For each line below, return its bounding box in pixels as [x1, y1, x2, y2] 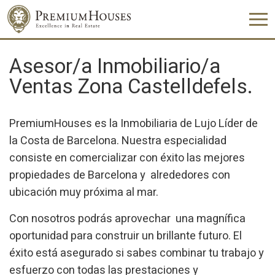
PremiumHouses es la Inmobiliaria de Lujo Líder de [9, 115, 258, 132]
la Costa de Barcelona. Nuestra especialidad [9, 133, 227, 149]
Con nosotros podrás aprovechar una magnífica [9, 211, 246, 227]
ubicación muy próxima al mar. [9, 184, 158, 201]
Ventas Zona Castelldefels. [9, 72, 253, 102]
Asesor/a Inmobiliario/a [9, 52, 220, 82]
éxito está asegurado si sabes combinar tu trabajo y [9, 245, 264, 261]
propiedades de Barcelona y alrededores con [9, 167, 230, 184]
